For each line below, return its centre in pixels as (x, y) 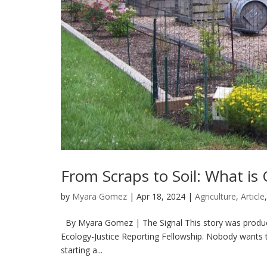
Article (253, 196)
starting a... (82, 250)
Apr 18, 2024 (161, 196)
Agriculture (215, 196)
